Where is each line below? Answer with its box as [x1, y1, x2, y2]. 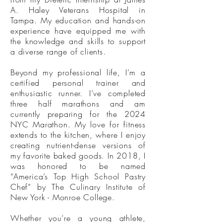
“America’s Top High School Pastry [10, 171, 146, 182]
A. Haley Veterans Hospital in [10, 4, 146, 15]
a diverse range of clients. [10, 46, 106, 57]
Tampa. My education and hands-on [10, 15, 146, 26]
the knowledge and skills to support [10, 36, 146, 47]
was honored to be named [10, 161, 146, 171]
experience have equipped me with [10, 25, 146, 36]
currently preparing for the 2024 [10, 109, 146, 119]
